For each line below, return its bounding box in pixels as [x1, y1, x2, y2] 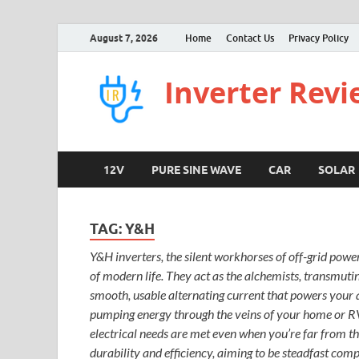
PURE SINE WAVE [151, 163, 241, 176]
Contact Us [226, 31, 274, 44]
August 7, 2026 [90, 31, 158, 44]
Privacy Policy [288, 31, 349, 44]
